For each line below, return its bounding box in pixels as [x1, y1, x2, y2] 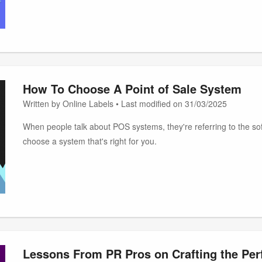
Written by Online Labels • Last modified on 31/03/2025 [22, 98, 227, 109]
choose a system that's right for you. [22, 135, 157, 147]
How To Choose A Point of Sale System [22, 80, 242, 97]
